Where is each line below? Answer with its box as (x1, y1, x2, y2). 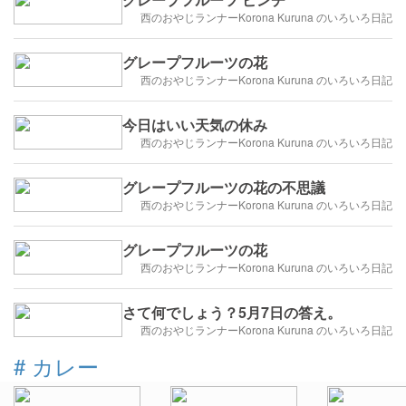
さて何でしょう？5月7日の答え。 (122, 302, 342, 324)
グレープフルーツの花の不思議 (122, 177, 325, 198)
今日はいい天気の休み (122, 114, 267, 136)
